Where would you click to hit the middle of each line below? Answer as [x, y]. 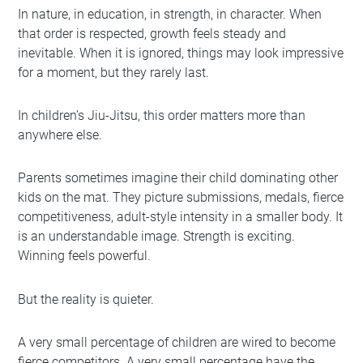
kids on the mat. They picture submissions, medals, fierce [181, 198]
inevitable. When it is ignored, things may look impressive [181, 53]
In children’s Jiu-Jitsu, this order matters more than [162, 115]
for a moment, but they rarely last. [114, 72]
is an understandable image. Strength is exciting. [157, 237]
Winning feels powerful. [85, 256]
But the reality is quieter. [86, 299]
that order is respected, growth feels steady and [152, 33]
